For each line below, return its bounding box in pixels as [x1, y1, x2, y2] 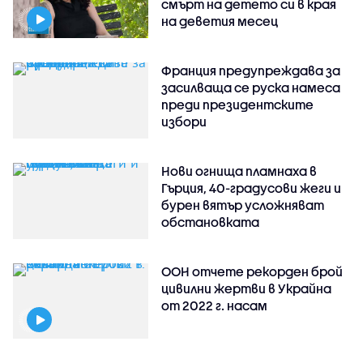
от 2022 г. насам [161, 297, 268, 313]
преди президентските [161, 96, 314, 112]
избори [161, 113, 207, 129]
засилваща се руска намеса [161, 79, 341, 95]
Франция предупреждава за [161, 62, 341, 78]
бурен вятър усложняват [161, 197, 325, 212]
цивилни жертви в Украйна [161, 280, 332, 296]
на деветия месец [161, 13, 279, 28]
